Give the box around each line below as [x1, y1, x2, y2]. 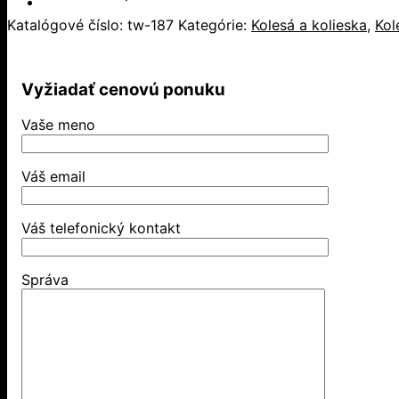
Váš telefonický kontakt [21, 219, 181, 238]
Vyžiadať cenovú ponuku [21, 78, 225, 100]
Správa [21, 271, 69, 289]
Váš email [21, 167, 85, 186]
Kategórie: [178, 15, 251, 34]
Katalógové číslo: [7, 15, 127, 34]
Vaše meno [21, 116, 95, 134]
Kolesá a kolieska [251, 15, 367, 34]
